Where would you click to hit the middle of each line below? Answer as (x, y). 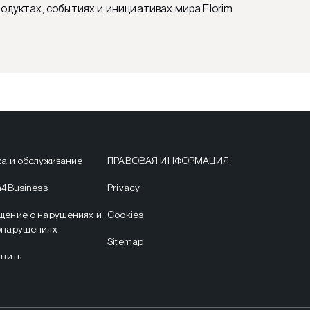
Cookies (126, 215)
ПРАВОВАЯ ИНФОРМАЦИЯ (168, 161)
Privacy (124, 188)
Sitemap (126, 241)
